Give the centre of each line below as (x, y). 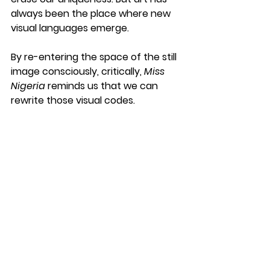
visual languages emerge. (70, 28)
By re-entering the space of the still (95, 57)
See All (180, 196)
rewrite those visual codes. (73, 100)
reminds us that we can (103, 86)
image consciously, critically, (77, 71)
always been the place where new (92, 13)
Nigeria (28, 86)
